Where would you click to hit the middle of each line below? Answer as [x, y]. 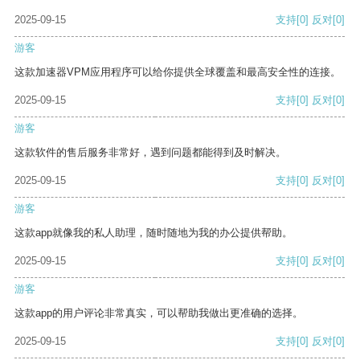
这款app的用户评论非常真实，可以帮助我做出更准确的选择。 [159, 313]
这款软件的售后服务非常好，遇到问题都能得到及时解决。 [150, 153]
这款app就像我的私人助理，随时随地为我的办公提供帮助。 [153, 233]
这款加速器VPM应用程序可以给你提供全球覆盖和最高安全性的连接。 [178, 72]
